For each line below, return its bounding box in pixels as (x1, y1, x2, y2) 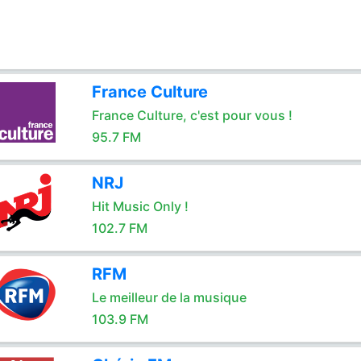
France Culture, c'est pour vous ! (91, 107, 293, 123)
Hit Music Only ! (91, 198, 189, 214)
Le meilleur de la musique (91, 289, 247, 305)
